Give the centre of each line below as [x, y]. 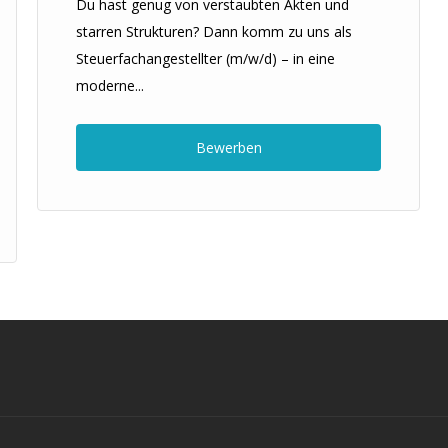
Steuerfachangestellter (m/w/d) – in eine [205, 58]
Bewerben [228, 147]
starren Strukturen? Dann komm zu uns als [214, 31]
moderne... [110, 85]
